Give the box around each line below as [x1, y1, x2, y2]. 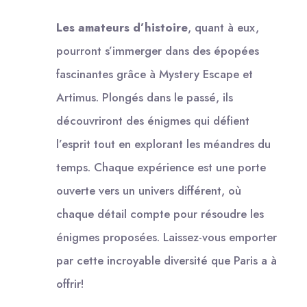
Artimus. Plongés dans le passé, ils [56, 88, 233, 106]
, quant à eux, [188, 19, 259, 36]
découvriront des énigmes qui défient [56, 112, 249, 129]
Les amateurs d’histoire [56, 19, 188, 36]
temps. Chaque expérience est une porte [56, 158, 266, 175]
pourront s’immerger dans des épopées [56, 42, 259, 59]
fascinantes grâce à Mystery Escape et [56, 65, 253, 82]
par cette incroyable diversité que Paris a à [56, 251, 277, 269]
